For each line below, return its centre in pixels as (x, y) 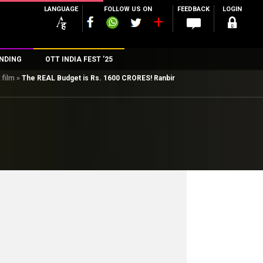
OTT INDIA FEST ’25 (79, 59)
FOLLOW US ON (128, 9)
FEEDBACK (193, 9)
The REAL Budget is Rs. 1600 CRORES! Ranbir (98, 78)
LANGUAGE (61, 9)
